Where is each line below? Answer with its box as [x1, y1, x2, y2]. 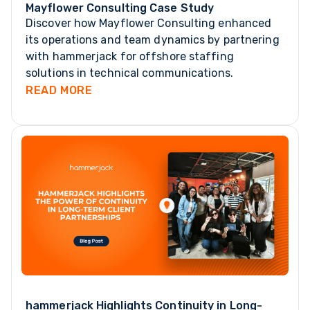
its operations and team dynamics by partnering [26, 33, 280, 47]
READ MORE [26, 84, 93, 98]
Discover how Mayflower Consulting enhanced [26, 17, 272, 30]
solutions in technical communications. [26, 66, 233, 80]
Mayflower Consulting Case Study [26, 1, 215, 15]
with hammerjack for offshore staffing [26, 50, 234, 64]
